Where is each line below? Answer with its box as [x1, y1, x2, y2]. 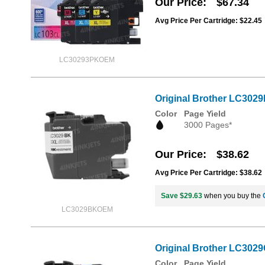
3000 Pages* [184, 120, 232, 130]
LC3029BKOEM [61, 205, 113, 214]
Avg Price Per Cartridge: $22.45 [155, 17, 262, 25]
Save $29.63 [161, 192, 202, 201]
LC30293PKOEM [59, 56, 115, 64]
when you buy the [202, 192, 263, 201]
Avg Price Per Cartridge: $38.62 [155, 169, 262, 177]
